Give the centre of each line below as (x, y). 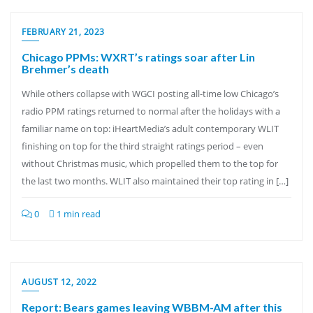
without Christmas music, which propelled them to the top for (150, 163)
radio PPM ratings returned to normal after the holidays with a (151, 111)
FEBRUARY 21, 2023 (63, 32)
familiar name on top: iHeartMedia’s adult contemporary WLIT (150, 129)
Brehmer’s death (65, 69)
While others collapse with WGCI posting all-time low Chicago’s (150, 94)
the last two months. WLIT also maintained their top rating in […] (155, 181)
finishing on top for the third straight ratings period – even (143, 146)
